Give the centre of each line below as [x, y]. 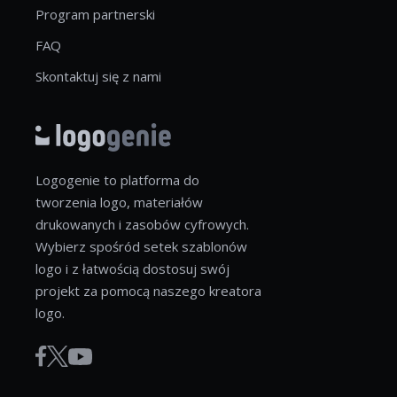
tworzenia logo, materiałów [119, 202]
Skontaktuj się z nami [98, 77]
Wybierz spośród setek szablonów [141, 247]
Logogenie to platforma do [117, 180]
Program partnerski [95, 15]
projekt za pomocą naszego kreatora [148, 291]
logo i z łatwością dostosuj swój [132, 269]
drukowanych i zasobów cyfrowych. [142, 225]
